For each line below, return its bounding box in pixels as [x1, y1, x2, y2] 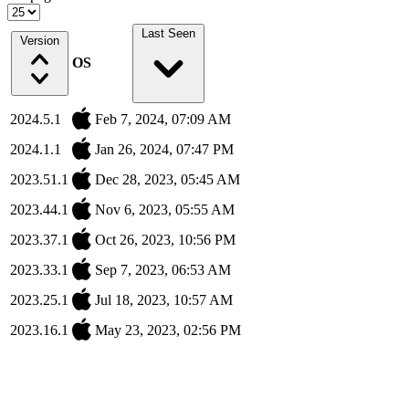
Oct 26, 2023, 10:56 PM [95, 232, 236, 248]
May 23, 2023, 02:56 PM [95, 322, 241, 339]
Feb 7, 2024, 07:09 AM [95, 111, 231, 128]
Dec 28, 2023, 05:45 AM [95, 172, 240, 188]
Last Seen [141, 26, 195, 41]
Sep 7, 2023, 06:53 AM [95, 262, 231, 278]
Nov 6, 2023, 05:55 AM [95, 202, 235, 218]
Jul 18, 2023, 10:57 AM [95, 292, 233, 309]
